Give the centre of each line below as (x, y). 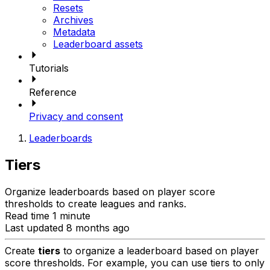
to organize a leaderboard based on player (160, 250)
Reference (53, 92)
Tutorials (49, 68)
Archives (73, 20)
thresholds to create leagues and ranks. (96, 203)
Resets (68, 8)
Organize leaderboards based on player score (110, 191)
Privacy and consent (76, 116)
